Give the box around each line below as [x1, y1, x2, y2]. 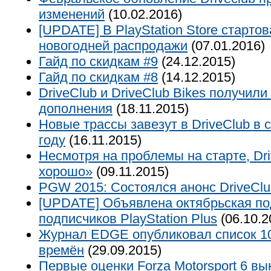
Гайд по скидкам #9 [39, 54, 158, 69]
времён [39, 243, 84, 258]
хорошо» [39, 164, 93, 179]
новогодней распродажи [39, 38, 188, 53]
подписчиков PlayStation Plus [39, 211, 217, 226]
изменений [39, 7, 105, 22]
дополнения [39, 101, 113, 116]
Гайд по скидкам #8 [39, 70, 158, 85]
